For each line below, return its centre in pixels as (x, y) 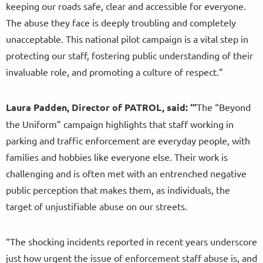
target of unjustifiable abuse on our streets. (98, 206)
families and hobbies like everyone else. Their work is (117, 156)
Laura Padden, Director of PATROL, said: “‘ (101, 107)
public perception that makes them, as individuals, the (118, 189)
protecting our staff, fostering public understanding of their (129, 55)
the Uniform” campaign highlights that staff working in (120, 124)
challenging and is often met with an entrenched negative (126, 173)
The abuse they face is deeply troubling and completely (121, 22)
